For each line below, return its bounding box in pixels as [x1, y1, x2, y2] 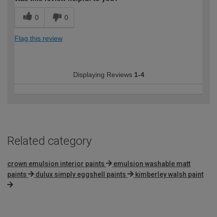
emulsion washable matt [113, 159, 191, 168]
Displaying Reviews [73, 70, 134, 78]
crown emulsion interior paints [7, 159, 105, 168]
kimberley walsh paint [135, 170, 203, 178]
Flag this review [15, 34, 62, 42]
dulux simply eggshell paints [35, 170, 126, 178]
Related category [7, 134, 92, 148]
